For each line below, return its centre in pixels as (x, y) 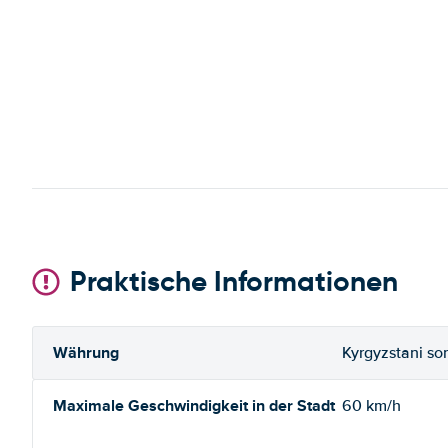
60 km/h (371, 406)
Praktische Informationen (234, 281)
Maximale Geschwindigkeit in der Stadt (194, 405)
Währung (86, 352)
